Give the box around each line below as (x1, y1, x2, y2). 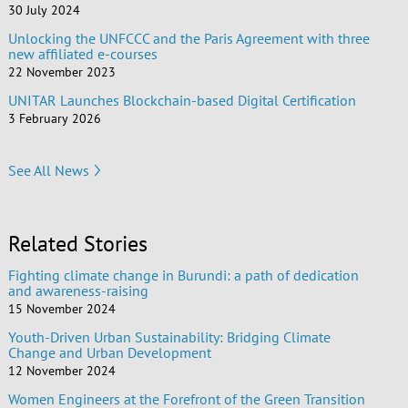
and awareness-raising (7, 281, 148, 301)
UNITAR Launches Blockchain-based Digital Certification (7, 91, 356, 110)
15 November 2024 (7, 301, 116, 318)
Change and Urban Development (7, 343, 211, 362)
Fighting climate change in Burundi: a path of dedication (7, 266, 359, 285)
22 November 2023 (7, 64, 116, 81)
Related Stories (7, 229, 148, 259)
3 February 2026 (7, 110, 101, 127)
